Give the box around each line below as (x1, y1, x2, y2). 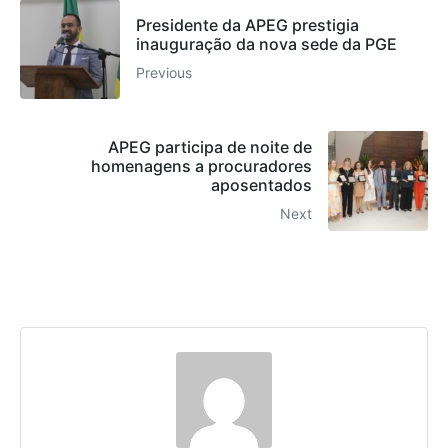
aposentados (211, 175, 312, 196)
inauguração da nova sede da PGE (136, 33, 397, 54)
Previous (136, 63, 192, 81)
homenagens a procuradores (91, 156, 312, 177)
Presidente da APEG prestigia (136, 14, 359, 35)
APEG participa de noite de (108, 137, 312, 158)
